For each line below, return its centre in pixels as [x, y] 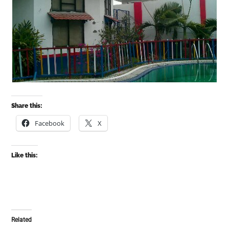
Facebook [50, 123]
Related [22, 220]
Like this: [25, 155]
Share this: [27, 106]
